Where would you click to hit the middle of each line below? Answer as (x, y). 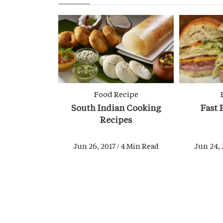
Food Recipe (116, 94)
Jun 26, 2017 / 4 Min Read (116, 146)
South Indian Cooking (116, 107)
